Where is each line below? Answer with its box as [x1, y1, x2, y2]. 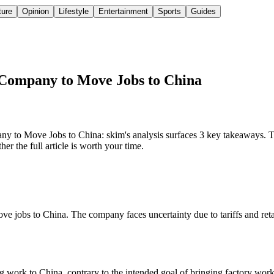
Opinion [22, 7, 49, 17]
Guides [191, 7, 216, 17]
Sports [158, 7, 181, 17]
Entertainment [98, 7, 148, 17]
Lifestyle [59, 7, 89, 17]
